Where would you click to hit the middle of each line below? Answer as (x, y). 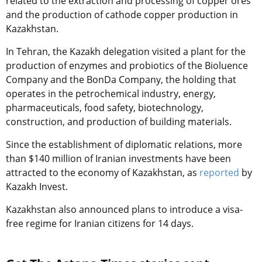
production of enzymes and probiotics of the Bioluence (127, 65)
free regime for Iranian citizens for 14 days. (101, 223)
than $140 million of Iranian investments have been (118, 158)
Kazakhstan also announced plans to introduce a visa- (124, 209)
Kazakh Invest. (38, 186)
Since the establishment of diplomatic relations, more (124, 144)
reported (219, 172)
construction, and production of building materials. (119, 121)
